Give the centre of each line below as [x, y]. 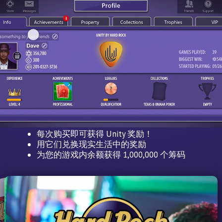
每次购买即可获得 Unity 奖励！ [95, 134]
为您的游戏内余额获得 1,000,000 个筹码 [111, 155]
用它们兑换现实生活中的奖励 [91, 144]
